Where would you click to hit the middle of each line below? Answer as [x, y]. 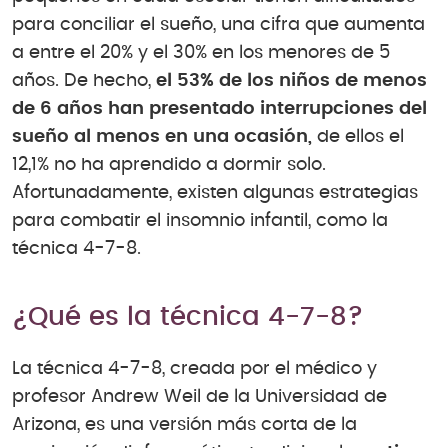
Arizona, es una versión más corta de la [184, 424]
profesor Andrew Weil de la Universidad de [199, 396]
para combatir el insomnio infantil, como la [200, 221]
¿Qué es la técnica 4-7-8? [187, 317]
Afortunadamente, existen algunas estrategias [215, 193]
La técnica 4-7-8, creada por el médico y [194, 368]
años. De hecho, [84, 81]
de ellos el [358, 137]
